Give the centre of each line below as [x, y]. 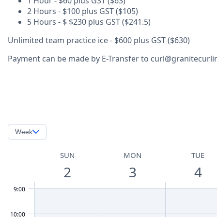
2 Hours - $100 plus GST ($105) [83, 11]
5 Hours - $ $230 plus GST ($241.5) [89, 22]
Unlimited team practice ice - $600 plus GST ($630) [99, 40]
